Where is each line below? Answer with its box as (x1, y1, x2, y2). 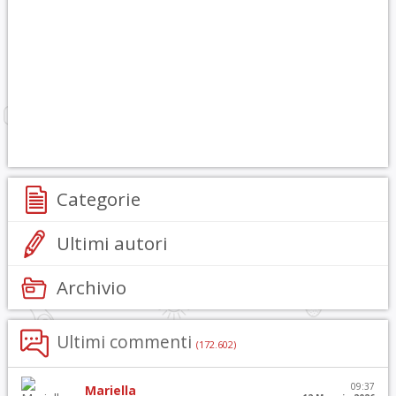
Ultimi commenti (56, 330, 196, 354)
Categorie (56, 187, 141, 211)
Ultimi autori (56, 231, 168, 255)
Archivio (56, 275, 126, 300)
